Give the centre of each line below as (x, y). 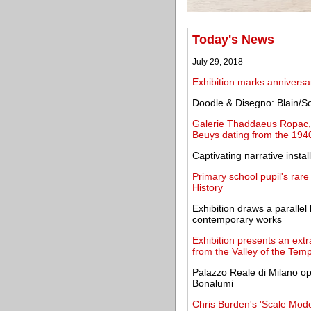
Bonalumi (213, 283)
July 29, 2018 (218, 62)
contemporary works (237, 219)
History (208, 187)
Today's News (233, 40)
